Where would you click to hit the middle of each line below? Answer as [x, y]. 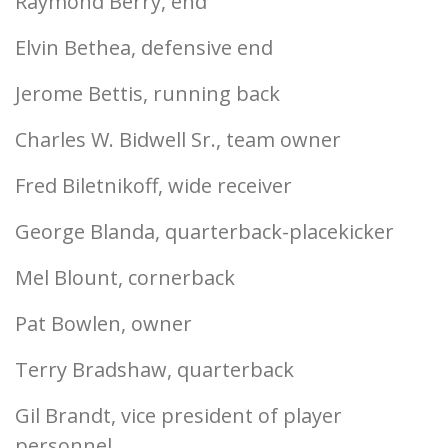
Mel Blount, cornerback [125, 277]
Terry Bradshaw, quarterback [154, 369]
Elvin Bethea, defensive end [144, 47]
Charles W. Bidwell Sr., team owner [178, 139]
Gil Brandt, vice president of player [178, 415]
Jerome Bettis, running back [147, 93]
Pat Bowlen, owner [103, 323]
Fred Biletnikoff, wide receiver [153, 185]
